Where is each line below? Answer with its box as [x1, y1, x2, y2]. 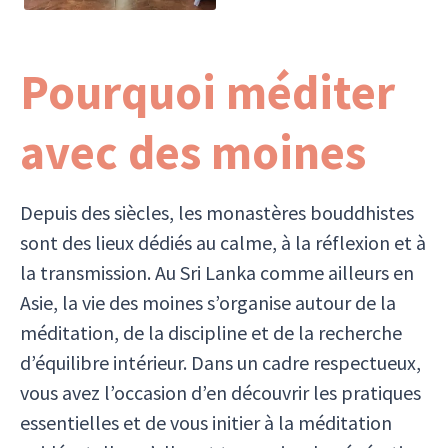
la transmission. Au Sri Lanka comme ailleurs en [20, 259, 414, 285]
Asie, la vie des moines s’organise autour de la [20, 289, 396, 315]
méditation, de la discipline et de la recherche [20, 319, 402, 345]
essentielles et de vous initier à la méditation [20, 409, 392, 435]
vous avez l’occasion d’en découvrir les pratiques [20, 379, 421, 405]
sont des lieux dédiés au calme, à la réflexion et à [20, 229, 426, 255]
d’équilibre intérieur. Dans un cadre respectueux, [20, 349, 421, 375]
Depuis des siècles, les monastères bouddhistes [20, 199, 414, 225]
